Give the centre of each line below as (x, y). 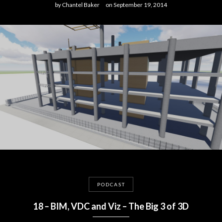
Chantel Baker (80, 5)
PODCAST (111, 184)
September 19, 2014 (140, 5)
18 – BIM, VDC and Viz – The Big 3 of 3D (111, 206)
